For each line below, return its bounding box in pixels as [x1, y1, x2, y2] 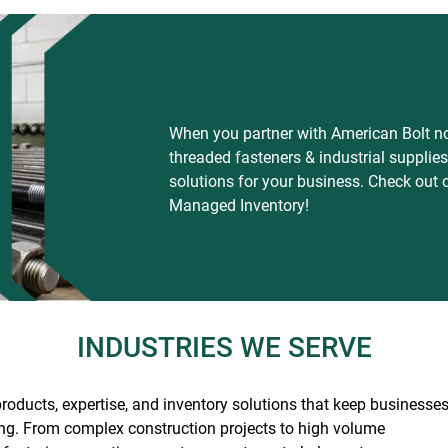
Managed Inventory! [169, 195, 310, 215]
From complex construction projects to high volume [22, 418, 385, 438]
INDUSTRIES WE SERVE [76, 330, 372, 364]
